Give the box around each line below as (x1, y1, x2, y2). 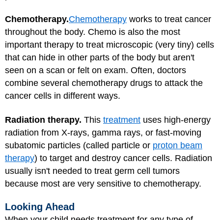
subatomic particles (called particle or (5, 140, 153, 150)
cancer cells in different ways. (5, 91, 120, 101)
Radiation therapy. (5, 114, 82, 125)
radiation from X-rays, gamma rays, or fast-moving (5, 127, 201, 137)
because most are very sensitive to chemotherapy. (5, 178, 201, 189)
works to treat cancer (127, 14, 211, 24)
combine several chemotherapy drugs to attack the (5, 78, 203, 88)
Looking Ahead (5, 201, 75, 212)
